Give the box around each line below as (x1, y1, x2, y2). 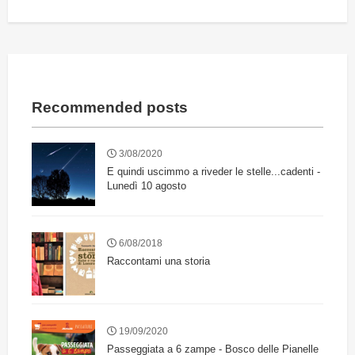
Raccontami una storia (107, 254, 210, 267)
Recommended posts (32, 98, 188, 116)
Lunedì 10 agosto (107, 179, 186, 192)
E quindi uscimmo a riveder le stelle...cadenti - (107, 165, 320, 177)
